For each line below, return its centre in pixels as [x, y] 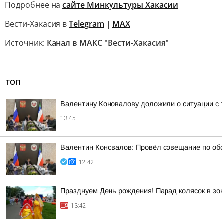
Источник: [26, 43]
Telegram [86, 24]
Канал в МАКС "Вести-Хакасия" [108, 43]
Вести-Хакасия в [37, 24]
